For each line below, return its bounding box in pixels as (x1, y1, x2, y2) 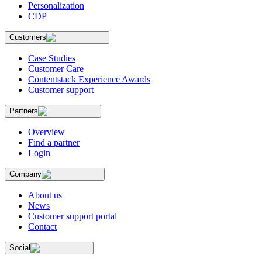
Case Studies (28, 53, 75, 63)
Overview (28, 126, 65, 137)
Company (9, 169, 42, 178)
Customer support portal (28, 211, 117, 221)
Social (9, 243, 30, 252)
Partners (9, 106, 38, 115)
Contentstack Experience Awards (28, 74, 150, 84)
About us (28, 189, 62, 200)
